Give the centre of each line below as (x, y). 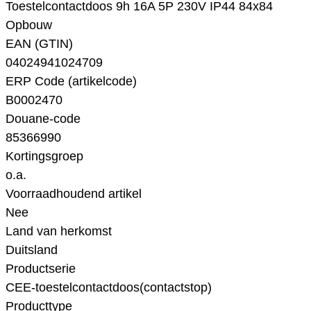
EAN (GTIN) (39, 44)
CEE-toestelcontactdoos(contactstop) (109, 288)
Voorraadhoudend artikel (74, 194)
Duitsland (32, 250)
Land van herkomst (59, 232)
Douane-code (43, 119)
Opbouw (29, 25)
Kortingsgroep (44, 157)
